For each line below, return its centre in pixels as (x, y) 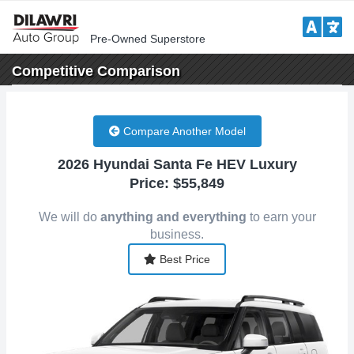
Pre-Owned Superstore (148, 39)
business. (177, 234)
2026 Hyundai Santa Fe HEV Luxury (177, 164)
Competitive (53, 71)
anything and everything (173, 217)
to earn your (281, 217)
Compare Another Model (183, 131)
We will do (69, 217)
